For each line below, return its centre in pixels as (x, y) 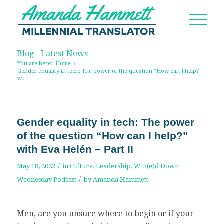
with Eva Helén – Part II (75, 149)
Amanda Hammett (120, 180)
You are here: (35, 64)
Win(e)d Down (156, 166)
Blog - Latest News (52, 54)
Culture (81, 166)
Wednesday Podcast (46, 180)
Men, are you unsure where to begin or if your (105, 213)
